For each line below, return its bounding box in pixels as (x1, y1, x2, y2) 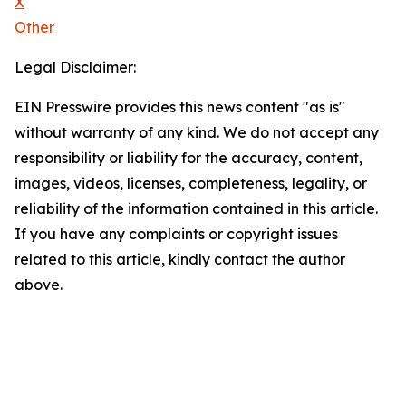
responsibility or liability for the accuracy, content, (14, 149, 362, 168)
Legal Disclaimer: (14, 58, 136, 77)
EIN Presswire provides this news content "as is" (14, 98, 345, 117)
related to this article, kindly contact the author (14, 250, 345, 269)
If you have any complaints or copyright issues (14, 225, 338, 244)
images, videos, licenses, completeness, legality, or (14, 174, 367, 193)
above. (14, 275, 63, 295)
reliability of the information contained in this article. (14, 199, 378, 218)
